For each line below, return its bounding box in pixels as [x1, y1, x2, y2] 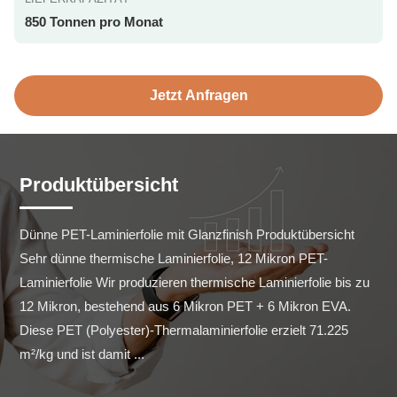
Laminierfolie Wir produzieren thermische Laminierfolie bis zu [19, 275, 370, 290]
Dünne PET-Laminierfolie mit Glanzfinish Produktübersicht [19, 227, 354, 242]
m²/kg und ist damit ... [19, 346, 144, 362]
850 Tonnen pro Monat [25, 14, 163, 29]
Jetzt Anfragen [149, 88, 248, 103]
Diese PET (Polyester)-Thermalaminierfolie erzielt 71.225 [19, 323, 348, 338]
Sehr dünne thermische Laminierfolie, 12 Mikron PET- [19, 251, 328, 266]
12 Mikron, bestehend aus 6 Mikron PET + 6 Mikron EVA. [19, 299, 351, 314]
